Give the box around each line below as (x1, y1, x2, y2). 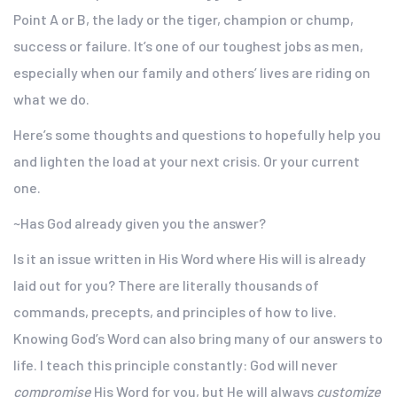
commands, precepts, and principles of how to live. (13, 303, 337, 320)
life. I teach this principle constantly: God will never (13, 356, 338, 373)
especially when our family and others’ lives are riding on (13, 64, 370, 81)
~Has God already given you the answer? (13, 214, 266, 231)
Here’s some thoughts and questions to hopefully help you (13, 126, 381, 143)
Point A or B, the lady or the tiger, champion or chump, (13, 11, 354, 27)
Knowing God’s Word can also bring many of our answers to (13, 330, 383, 346)
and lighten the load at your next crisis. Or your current (13, 152, 360, 169)
